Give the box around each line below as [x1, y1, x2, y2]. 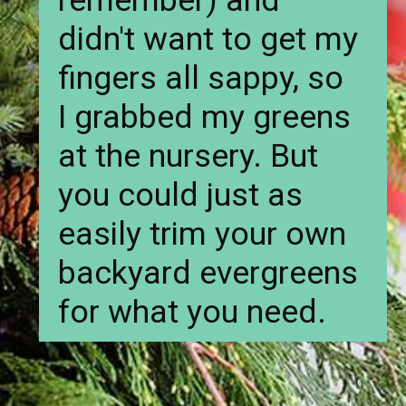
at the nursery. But [58, 137, 319, 176]
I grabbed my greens [58, 98, 352, 137]
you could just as [58, 176, 304, 215]
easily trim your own [58, 215, 347, 254]
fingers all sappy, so [58, 59, 344, 98]
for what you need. [58, 293, 327, 332]
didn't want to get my [58, 20, 359, 59]
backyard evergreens [58, 254, 359, 293]
